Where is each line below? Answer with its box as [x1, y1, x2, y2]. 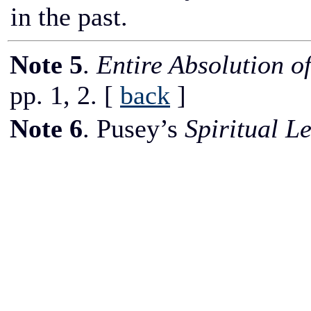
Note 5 [10, 50, 83, 79]
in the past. [10, 2, 128, 31]
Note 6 [10, 114, 83, 143]
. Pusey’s [83, 114, 185, 143]
